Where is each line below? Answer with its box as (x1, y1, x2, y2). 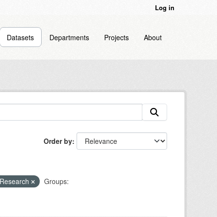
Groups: (44, 176, 69, 186)
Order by (44, 136, 72, 146)
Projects (104, 32, 129, 42)
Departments (49, 32, 90, 42)
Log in (155, 3, 174, 12)
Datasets (7, 32, 34, 42)
